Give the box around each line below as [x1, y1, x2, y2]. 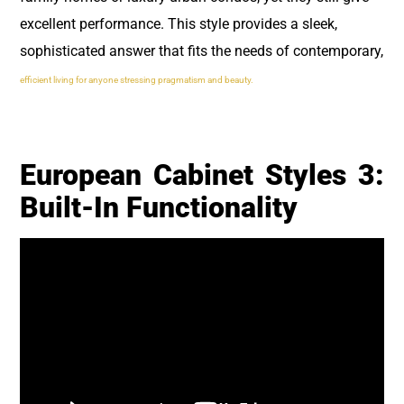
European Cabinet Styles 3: [20, 157, 384, 192]
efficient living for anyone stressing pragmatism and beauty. [20, 74, 253, 85]
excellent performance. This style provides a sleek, [20, 14, 337, 32]
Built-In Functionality [20, 189, 298, 225]
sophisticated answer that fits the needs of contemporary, [20, 41, 383, 60]
